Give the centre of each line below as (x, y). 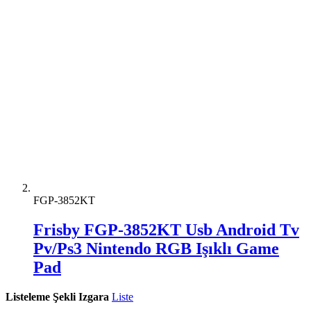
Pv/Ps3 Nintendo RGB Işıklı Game (156, 248)
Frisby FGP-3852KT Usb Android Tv (166, 229)
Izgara (94, 296)
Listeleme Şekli (41, 296)
